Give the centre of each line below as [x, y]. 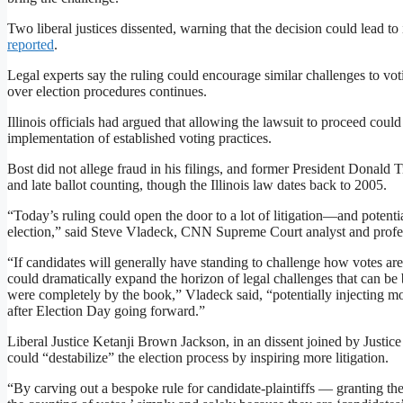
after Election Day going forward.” [106, 311]
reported [31, 45]
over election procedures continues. [107, 92]
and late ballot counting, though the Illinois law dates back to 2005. [197, 185]
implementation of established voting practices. [139, 139]
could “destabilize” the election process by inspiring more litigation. [198, 358]
